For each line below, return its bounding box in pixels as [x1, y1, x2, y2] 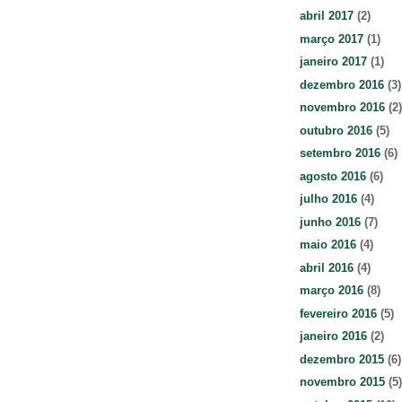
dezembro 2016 [300, 77, 384, 92]
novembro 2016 [300, 100, 385, 115]
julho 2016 [300, 192, 357, 206]
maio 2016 [300, 238, 356, 252]
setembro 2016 [300, 146, 380, 161]
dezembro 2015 [300, 352, 384, 366]
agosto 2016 [300, 169, 366, 183]
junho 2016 [300, 214, 361, 229]
